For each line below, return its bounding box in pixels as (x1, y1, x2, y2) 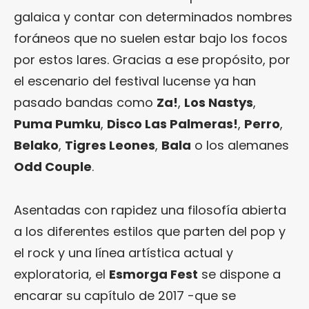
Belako (14, 136, 59, 154)
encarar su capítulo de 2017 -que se (14, 286, 236, 304)
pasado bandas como (14, 93, 157, 111)
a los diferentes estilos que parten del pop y (14, 222, 286, 240)
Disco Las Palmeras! (107, 114, 238, 132)
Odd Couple (14, 157, 92, 175)
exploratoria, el (14, 265, 109, 283)
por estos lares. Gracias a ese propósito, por (14, 50, 290, 68)
